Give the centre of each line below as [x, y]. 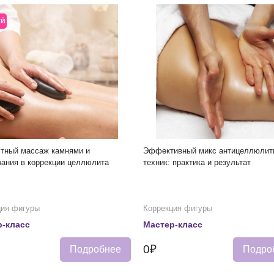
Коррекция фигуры [178, 209]
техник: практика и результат [197, 162]
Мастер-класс [173, 225]
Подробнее [95, 250]
